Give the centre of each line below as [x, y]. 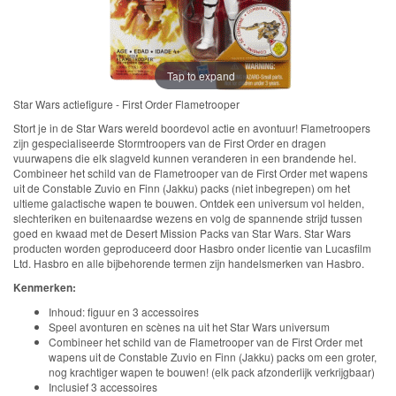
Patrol [51, 77]
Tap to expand [201, 75]
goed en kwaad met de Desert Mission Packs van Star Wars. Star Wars [182, 233]
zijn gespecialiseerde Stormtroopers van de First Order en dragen [170, 143]
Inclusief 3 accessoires [103, 387]
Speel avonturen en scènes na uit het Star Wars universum [189, 327]
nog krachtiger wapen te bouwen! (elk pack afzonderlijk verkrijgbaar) [212, 372]
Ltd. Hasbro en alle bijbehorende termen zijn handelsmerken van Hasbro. [189, 263]
